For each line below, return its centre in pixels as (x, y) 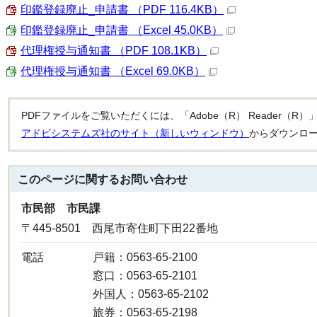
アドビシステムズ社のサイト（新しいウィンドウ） (135, 133)
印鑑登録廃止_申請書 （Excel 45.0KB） (122, 30)
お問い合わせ (154, 179)
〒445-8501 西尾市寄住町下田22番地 (120, 228)
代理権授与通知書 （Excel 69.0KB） (113, 71)
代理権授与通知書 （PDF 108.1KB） (114, 51)
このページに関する (69, 179)
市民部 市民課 (61, 208)
